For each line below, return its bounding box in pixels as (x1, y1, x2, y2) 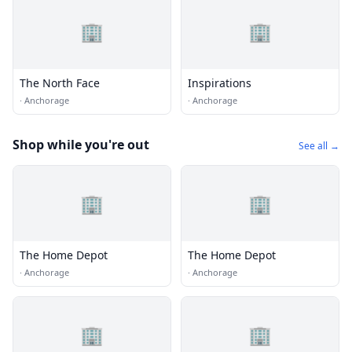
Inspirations (188, 75, 251, 90)
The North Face (20, 75, 100, 90)
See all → (299, 139, 339, 152)
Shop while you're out (13, 136, 149, 153)
